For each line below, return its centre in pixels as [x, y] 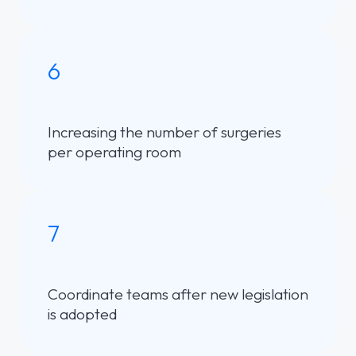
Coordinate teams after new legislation [178, 294]
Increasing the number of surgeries [164, 132]
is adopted [82, 313]
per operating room [114, 151]
